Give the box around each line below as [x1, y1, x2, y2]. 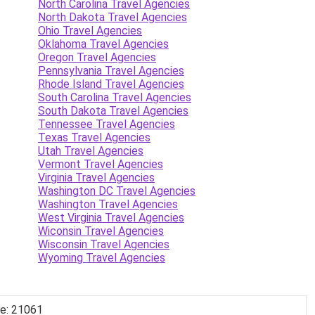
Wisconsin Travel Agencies [38, 238, 169, 251]
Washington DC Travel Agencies [38, 184, 195, 198]
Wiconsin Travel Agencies [38, 224, 164, 238]
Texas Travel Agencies [38, 131, 150, 144]
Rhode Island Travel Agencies [38, 77, 184, 91]
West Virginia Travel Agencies [38, 211, 184, 224]
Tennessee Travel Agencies [38, 117, 175, 131]
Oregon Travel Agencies [38, 51, 156, 64]
